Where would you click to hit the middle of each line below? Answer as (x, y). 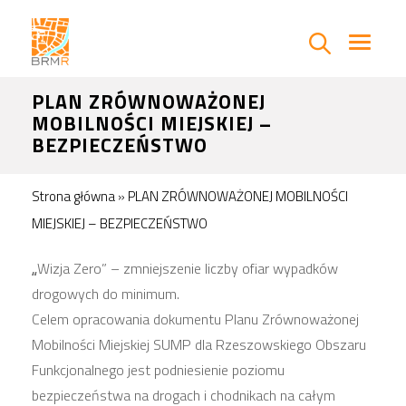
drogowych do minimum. (106, 294)
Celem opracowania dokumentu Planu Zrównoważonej (195, 319)
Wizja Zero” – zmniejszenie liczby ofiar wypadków (188, 268)
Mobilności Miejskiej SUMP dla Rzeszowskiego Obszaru (199, 344)
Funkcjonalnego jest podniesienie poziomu (158, 370)
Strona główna (73, 196)
